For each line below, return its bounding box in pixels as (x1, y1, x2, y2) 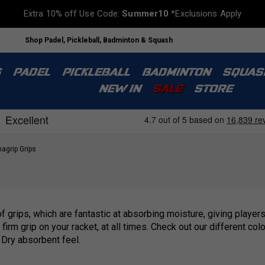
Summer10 (122, 8, 169, 19)
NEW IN (98, 84, 140, 95)
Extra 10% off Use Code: (23, 8, 122, 19)
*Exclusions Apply (169, 8, 242, 19)
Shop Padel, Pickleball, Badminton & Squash (25, 35, 173, 44)
